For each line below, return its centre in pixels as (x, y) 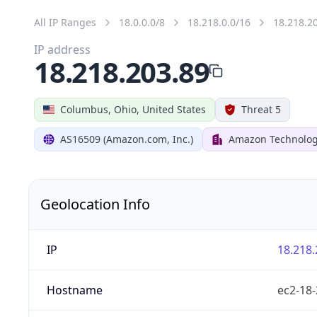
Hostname (74, 290)
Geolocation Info (95, 204)
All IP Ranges (65, 22)
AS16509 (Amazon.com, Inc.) (127, 139)
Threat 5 (261, 109)
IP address (62, 49)
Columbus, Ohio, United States (133, 109)
